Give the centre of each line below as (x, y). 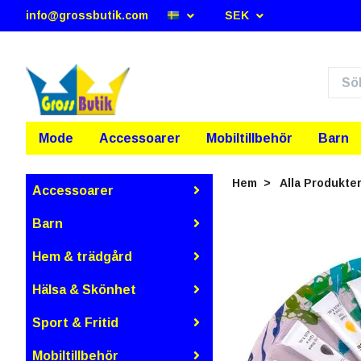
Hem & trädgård (82, 256)
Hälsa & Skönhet (84, 289)
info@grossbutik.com (87, 15)
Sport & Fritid (75, 322)
